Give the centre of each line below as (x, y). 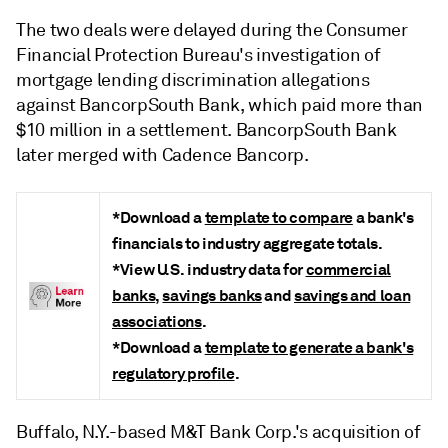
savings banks (212, 296)
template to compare (278, 218)
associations (157, 322)
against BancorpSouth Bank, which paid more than (220, 105)
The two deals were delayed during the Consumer (212, 30)
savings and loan (352, 296)
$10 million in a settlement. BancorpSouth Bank (206, 130)
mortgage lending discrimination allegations (193, 80)
